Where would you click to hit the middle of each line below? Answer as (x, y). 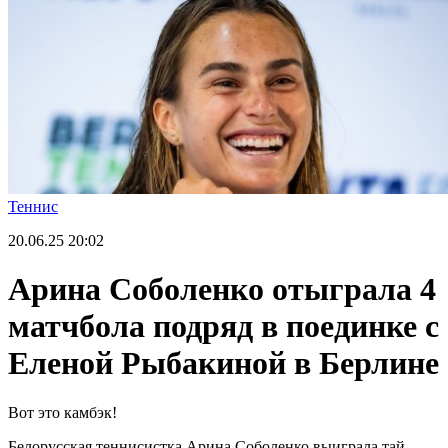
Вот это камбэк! (62, 412)
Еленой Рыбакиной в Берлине (223, 363)
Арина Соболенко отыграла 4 (222, 289)
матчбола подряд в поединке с (223, 326)
